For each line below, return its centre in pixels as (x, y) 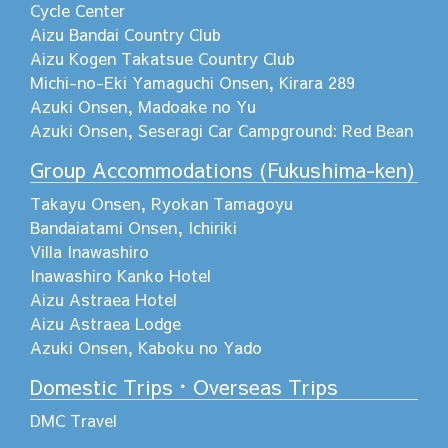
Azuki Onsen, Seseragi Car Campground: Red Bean (221, 129)
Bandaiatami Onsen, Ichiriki (133, 226)
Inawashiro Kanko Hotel (120, 274)
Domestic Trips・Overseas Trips (184, 386)
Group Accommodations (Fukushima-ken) (222, 169)
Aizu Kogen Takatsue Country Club (162, 57)
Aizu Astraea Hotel (103, 298)
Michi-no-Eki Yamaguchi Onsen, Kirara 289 (192, 81)
